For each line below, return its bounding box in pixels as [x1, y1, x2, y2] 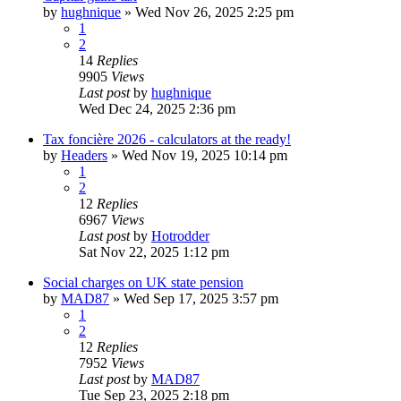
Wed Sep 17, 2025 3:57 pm [124, 291, 278, 307]
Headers [61, 148, 107, 164]
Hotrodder [151, 228, 209, 244]
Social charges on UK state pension [43, 275, 243, 291]
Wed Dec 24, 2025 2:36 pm [79, 101, 235, 117]
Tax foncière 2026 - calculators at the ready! [43, 132, 291, 148]
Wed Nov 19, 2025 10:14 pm [122, 148, 287, 164]
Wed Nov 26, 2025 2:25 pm [135, 4, 294, 21]
